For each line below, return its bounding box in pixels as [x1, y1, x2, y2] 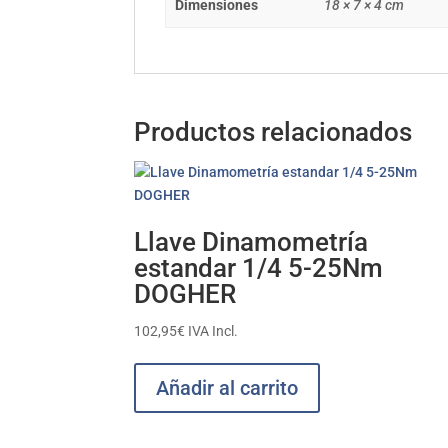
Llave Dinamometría [134, 227, 369, 258]
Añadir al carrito [156, 376, 299, 401]
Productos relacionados [134, 117, 413, 148]
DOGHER [134, 279, 237, 310]
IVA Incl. [188, 323, 239, 340]
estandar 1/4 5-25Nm [134, 253, 384, 284]
